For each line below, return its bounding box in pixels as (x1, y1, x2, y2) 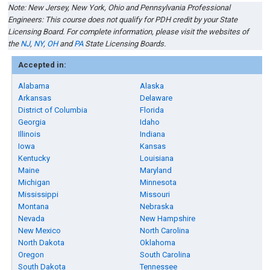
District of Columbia (18, 105, 88, 115)
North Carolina (140, 226, 190, 235)
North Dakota (18, 238, 65, 247)
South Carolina (140, 250, 191, 259)
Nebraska (140, 202, 174, 211)
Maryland (140, 166, 172, 175)
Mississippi (18, 190, 59, 199)
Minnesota (140, 178, 177, 187)
